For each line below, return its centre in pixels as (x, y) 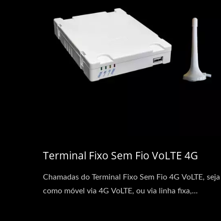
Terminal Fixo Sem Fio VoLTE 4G (120, 155)
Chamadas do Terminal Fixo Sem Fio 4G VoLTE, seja (131, 177)
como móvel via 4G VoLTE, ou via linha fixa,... (120, 191)
